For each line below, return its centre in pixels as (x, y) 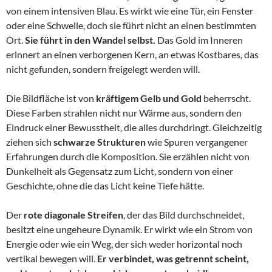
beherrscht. (226, 98)
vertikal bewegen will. (52, 258)
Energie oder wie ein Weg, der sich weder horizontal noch (124, 243)
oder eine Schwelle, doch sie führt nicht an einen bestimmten (131, 25)
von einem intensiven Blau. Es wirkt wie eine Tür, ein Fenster (130, 10)
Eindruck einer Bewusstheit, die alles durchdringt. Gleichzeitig (134, 127)
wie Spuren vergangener (197, 141)
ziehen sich (30, 141)
